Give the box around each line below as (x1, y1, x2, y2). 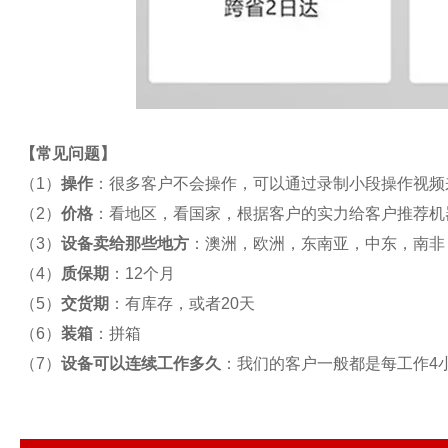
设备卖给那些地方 (61, 235, 189, 252)
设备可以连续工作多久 (61, 355, 221, 372)
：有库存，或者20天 (109, 295, 255, 312)
